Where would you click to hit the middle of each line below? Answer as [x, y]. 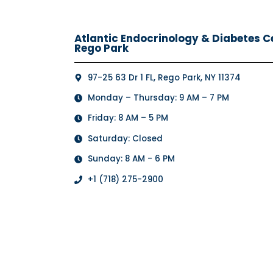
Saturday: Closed [125, 138]
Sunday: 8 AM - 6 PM [131, 159]
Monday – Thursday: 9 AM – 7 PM [158, 98]
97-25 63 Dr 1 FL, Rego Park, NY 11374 [164, 77]
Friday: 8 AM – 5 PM [128, 118]
